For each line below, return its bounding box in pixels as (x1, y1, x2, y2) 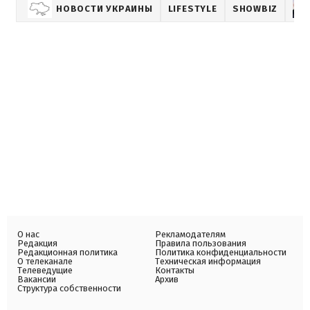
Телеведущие (17, 264, 73, 275)
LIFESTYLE (167, 3, 217, 14)
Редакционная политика (17, 246, 118, 257)
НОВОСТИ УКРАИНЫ (56, 3, 153, 14)
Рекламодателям (155, 228, 226, 239)
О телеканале (17, 255, 73, 266)
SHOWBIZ (232, 3, 278, 14)
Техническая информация (155, 255, 261, 266)
